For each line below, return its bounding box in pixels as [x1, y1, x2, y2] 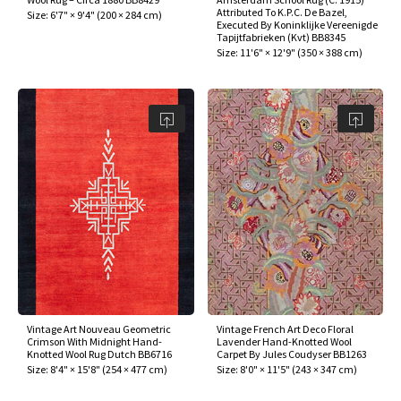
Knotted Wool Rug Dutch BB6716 [27, 346, 172, 361]
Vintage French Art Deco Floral [216, 321, 354, 336]
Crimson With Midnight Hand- [27, 334, 162, 348]
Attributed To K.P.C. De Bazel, [216, 5, 347, 20]
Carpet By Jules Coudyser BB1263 [216, 346, 367, 361]
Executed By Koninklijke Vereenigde [216, 18, 378, 32]
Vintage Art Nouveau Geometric [27, 321, 171, 336]
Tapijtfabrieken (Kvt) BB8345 [216, 30, 346, 45]
